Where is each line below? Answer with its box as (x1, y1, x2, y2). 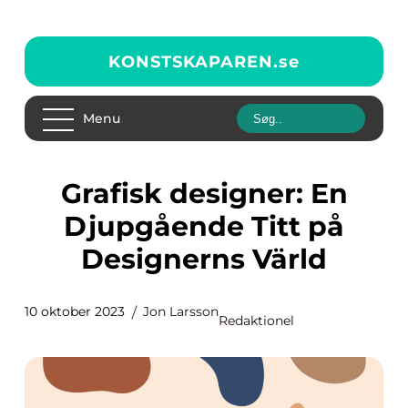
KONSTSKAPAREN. (108, 51, 279, 72)
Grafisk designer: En (60, 177, 82, 210)
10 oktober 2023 (25, 303, 125, 320)
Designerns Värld (81, 242, 327, 276)
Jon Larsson (143, 303, 219, 320)
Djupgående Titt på (64, 209, 344, 243)
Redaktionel (219, 312, 294, 329)
